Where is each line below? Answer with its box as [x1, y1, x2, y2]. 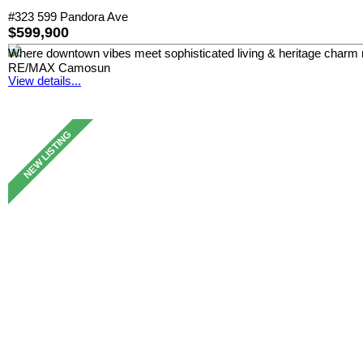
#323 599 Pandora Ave [8, 10, 128, 23]
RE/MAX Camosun [8, 61, 110, 75]
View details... [8, 74, 81, 88]
